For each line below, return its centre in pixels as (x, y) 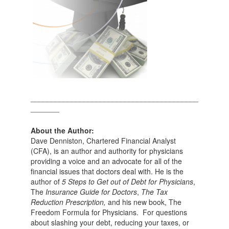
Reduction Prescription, (69, 202)
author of (46, 181)
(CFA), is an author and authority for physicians (107, 151)
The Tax (154, 191)
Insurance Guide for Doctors (91, 191)
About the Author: (62, 130)
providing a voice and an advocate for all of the (106, 161)
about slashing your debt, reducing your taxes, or (110, 222)
